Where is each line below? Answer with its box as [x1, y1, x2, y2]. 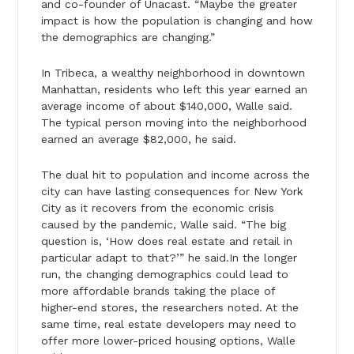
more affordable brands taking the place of [40, 284, 275, 297]
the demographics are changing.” [40, 30, 215, 43]
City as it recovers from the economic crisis [40, 201, 274, 214]
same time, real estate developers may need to [40, 317, 296, 330]
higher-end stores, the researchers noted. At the [40, 300, 299, 314]
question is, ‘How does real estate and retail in [40, 234, 292, 247]
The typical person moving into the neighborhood [40, 115, 307, 129]
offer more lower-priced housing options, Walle [40, 333, 296, 347]
